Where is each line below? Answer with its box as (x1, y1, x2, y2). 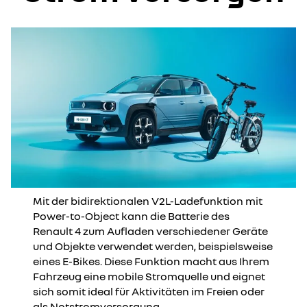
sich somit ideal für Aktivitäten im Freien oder (33, 284, 265, 299)
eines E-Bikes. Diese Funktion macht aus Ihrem (33, 254, 269, 269)
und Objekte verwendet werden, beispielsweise (33, 239, 273, 254)
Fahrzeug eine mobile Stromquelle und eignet (33, 269, 265, 284)
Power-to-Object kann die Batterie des (33, 209, 230, 223)
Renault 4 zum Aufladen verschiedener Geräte (33, 224, 268, 238)
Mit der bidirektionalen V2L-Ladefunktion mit (33, 194, 262, 208)
